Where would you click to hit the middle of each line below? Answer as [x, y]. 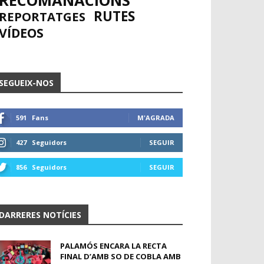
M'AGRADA [156, 118]
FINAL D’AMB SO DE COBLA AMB [121, 256]
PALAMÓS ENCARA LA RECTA [113, 246]
